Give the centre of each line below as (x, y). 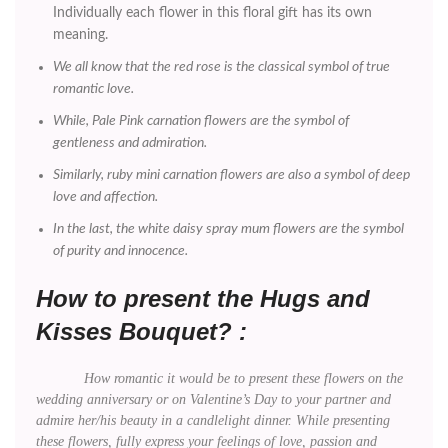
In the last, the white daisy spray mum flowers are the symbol (228, 228)
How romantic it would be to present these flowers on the (219, 378)
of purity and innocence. (120, 250)
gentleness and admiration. (130, 142)
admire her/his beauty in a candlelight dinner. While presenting (213, 420)
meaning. (80, 34)
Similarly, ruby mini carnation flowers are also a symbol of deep (231, 174)
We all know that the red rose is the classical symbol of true (221, 66)
